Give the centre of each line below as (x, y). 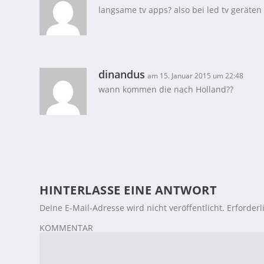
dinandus (122, 75)
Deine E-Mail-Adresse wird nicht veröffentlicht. (132, 208)
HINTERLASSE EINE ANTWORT (128, 190)
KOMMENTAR (67, 228)
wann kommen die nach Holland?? (166, 90)
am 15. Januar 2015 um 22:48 (196, 76)
